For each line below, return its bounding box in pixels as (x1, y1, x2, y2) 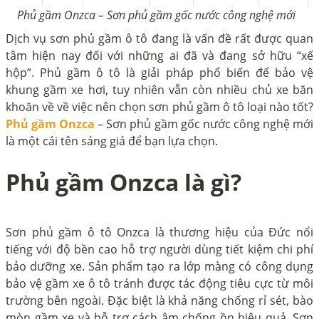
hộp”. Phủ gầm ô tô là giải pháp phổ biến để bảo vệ (6, 64, 313, 80)
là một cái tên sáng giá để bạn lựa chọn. (6, 132, 218, 149)
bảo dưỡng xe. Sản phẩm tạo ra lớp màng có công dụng (6, 258, 313, 274)
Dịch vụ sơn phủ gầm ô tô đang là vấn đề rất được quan (6, 30, 313, 46)
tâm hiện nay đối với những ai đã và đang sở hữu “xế (6, 47, 313, 63)
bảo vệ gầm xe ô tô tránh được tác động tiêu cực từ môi (6, 275, 313, 291)
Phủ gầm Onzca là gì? (6, 166, 241, 197)
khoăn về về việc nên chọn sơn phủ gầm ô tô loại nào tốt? (6, 98, 313, 115)
